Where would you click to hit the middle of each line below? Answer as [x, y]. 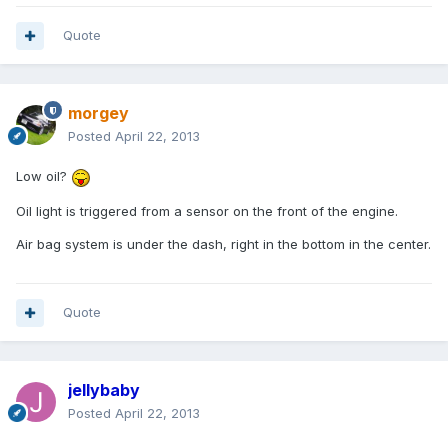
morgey [98, 113]
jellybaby [104, 390]
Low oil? [43, 176]
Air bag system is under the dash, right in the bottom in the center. [223, 243]
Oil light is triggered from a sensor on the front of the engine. [207, 210]
